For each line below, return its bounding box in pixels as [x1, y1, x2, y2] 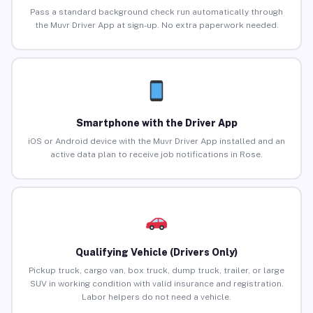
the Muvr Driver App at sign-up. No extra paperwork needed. [34, 20, 279, 31]
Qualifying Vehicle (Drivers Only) [75, 247, 238, 259]
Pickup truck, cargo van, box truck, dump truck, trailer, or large [29, 265, 284, 276]
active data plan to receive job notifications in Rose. [50, 150, 263, 160]
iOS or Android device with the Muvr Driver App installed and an [28, 136, 285, 147]
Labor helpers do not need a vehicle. [82, 292, 231, 303]
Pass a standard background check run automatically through [30, 7, 283, 17]
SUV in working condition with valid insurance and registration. [29, 279, 284, 289]
